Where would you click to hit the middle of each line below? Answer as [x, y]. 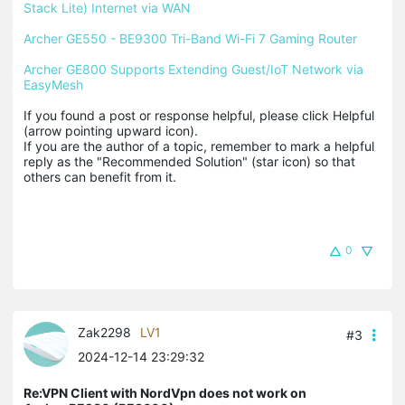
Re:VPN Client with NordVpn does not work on [165, 393]
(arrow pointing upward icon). [113, 131]
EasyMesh [53, 85]
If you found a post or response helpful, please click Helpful [199, 116]
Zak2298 [104, 333]
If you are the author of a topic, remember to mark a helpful [199, 146]
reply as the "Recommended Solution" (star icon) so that [189, 162]
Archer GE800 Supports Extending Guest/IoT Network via [193, 70]
